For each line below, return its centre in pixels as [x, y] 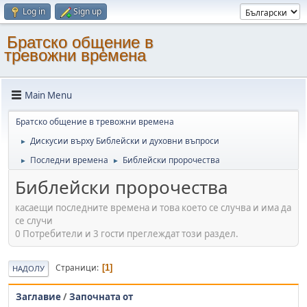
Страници [76, 268]
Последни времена [69, 160]
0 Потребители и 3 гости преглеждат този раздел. [127, 233]
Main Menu [48, 95]
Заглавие [38, 296]
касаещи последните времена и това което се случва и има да [153, 207]
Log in [34, 11]
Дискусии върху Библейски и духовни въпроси [125, 141]
